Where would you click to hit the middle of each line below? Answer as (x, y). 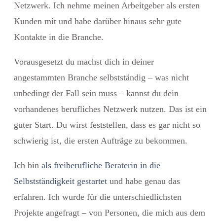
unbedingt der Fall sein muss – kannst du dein (96, 93)
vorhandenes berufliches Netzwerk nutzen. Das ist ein (110, 109)
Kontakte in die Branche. (59, 37)
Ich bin (28, 165)
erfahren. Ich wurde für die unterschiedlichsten (98, 197)
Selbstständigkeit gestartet (60, 181)
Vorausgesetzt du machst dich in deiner (84, 61)
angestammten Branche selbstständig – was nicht (101, 77)
